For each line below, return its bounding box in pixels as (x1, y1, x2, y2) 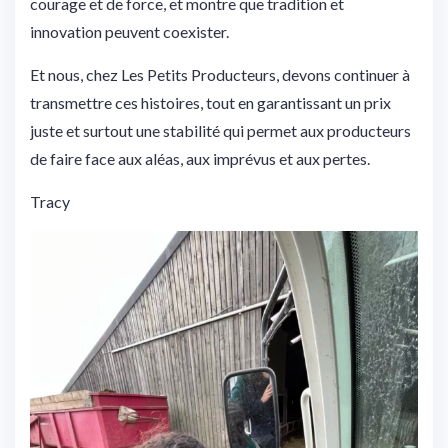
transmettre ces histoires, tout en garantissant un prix (30, 93, 391, 113)
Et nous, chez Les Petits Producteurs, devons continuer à (30, 65, 410, 85)
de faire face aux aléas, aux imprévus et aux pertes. (30, 149, 370, 169)
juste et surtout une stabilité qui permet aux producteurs (30, 121, 411, 141)
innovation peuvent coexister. (30, 22, 229, 42)
